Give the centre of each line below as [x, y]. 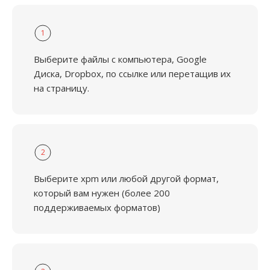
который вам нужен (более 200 [102, 193]
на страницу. [61, 88]
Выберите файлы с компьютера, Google [120, 59]
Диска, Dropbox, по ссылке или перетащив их [132, 74]
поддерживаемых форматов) [97, 207]
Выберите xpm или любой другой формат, [126, 178]
